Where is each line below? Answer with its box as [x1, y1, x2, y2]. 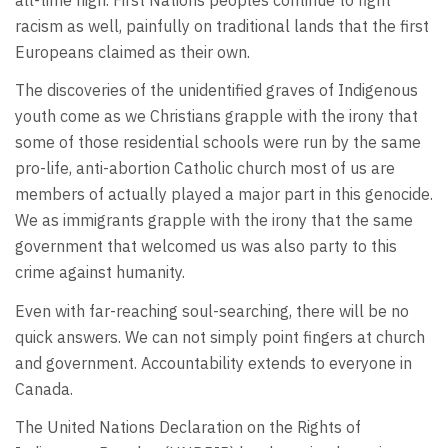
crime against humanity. [15, 262, 185, 283]
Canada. [15, 378, 73, 399]
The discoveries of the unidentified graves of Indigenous [15, 80, 418, 101]
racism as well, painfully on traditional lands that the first [15, 15, 429, 36]
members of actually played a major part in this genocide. [15, 184, 433, 205]
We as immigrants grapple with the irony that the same [15, 210, 413, 231]
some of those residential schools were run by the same [15, 132, 421, 153]
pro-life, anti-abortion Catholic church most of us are [15, 158, 395, 179]
